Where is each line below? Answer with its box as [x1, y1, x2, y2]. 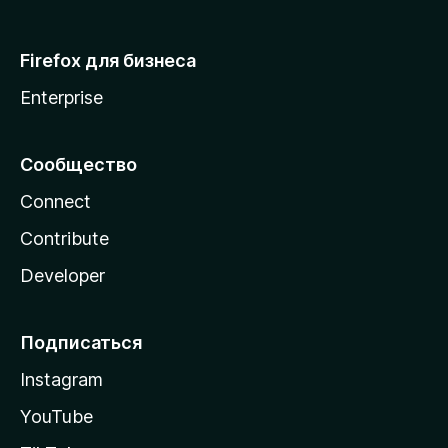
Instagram [20, 369, 103, 390]
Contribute [20, 228, 109, 249]
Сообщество [20, 154, 137, 175]
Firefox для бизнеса [20, 50, 196, 71]
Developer [20, 265, 105, 286]
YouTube [20, 406, 93, 427]
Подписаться [20, 332, 142, 353]
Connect [20, 191, 91, 212]
